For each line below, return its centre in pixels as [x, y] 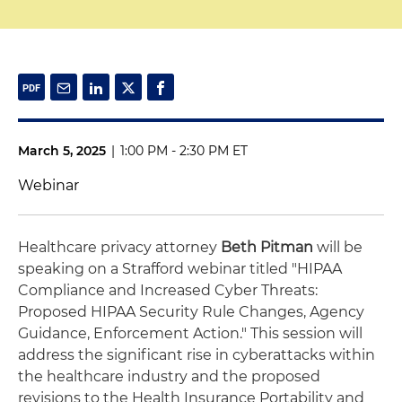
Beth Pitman [267, 247]
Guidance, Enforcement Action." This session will [190, 333]
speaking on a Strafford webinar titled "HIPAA [180, 269]
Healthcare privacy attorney [119, 247]
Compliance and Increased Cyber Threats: [168, 290]
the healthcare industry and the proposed [169, 376]
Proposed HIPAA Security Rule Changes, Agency [191, 312]
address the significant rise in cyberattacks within [197, 355]
